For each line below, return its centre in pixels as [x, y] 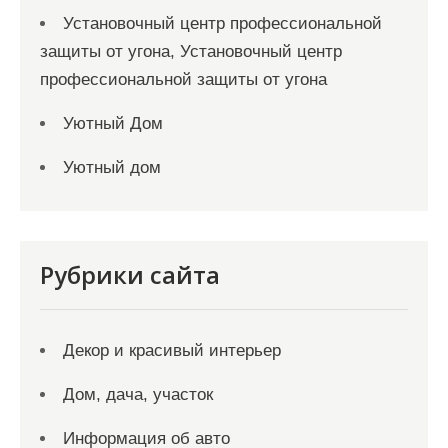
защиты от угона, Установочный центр [191, 52]
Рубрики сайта [130, 275]
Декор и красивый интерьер [172, 351]
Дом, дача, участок [138, 395]
